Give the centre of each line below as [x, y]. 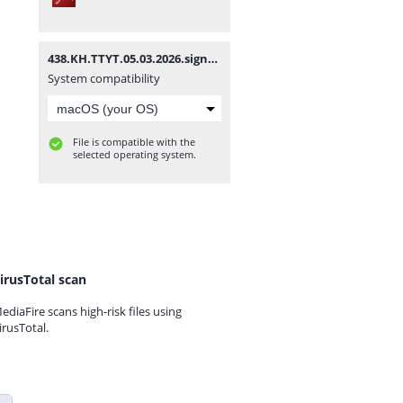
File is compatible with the [134, 142]
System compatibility [104, 78]
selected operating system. [134, 154]
